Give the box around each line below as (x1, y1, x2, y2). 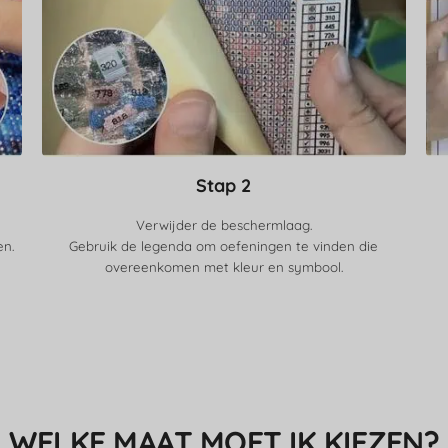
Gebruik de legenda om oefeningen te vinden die (69, 237, 379, 254)
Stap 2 (196, 173, 252, 197)
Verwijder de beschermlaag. (135, 216, 312, 233)
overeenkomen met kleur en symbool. (104, 258, 343, 275)
